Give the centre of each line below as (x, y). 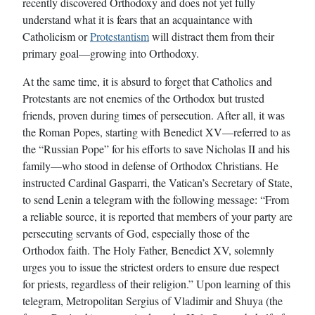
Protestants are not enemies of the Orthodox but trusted (143, 98)
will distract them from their (212, 36)
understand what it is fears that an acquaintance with (137, 19)
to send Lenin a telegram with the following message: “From (156, 199)
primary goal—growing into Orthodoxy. (111, 53)
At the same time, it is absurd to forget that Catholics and (147, 81)
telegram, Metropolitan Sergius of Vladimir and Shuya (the (153, 300)
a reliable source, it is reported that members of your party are (157, 216)
